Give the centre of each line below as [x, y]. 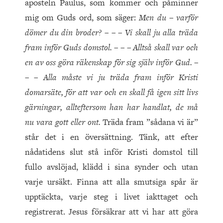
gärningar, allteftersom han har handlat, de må [111, 107]
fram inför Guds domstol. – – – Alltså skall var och [111, 48]
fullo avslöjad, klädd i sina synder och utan [111, 167]
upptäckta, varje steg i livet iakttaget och [111, 197]
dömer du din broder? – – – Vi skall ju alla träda [111, 33]
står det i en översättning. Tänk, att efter [111, 137]
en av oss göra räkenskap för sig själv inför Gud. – [111, 62]
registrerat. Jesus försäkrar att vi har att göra [111, 212]
